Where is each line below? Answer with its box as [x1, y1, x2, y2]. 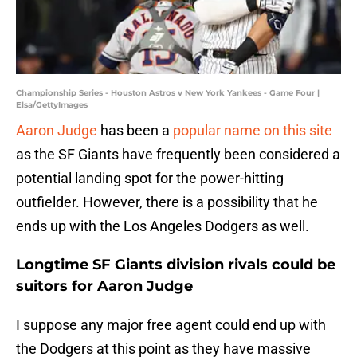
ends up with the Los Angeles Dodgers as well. [16, 218, 309, 235]
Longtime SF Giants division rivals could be [16, 256, 335, 274]
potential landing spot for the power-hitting [16, 170, 284, 187]
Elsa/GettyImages [16, 100, 88, 111]
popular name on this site [173, 122, 332, 139]
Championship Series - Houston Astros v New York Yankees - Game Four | [16, 88, 320, 99]
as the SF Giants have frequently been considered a [16, 146, 340, 163]
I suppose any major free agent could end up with [16, 316, 326, 334]
